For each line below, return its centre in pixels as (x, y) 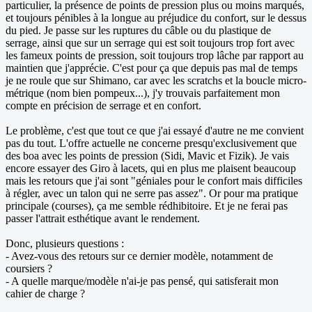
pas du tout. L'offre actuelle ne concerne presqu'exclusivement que (151, 143)
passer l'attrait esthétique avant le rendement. (103, 219)
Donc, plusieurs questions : (65, 244)
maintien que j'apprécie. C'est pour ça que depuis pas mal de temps (151, 68)
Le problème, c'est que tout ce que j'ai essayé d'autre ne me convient (155, 131)
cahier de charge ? (45, 294)
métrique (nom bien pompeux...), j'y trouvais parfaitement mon (143, 93)
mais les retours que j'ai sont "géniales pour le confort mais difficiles (154, 181)
